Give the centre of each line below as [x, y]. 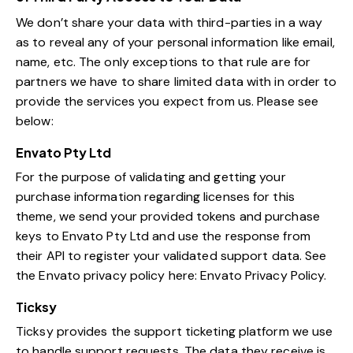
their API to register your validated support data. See [171, 256]
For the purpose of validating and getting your [151, 177]
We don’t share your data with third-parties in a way [169, 23]
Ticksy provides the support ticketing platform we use [175, 332]
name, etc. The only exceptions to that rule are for [163, 62]
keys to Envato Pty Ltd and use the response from [163, 236]
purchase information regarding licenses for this [155, 197]
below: [35, 121]
